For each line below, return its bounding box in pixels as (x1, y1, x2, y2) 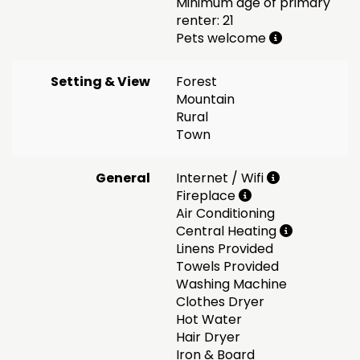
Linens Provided (176, 239, 273, 258)
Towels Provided (176, 256, 279, 276)
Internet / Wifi (176, 168, 267, 187)
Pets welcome (176, 28, 269, 47)
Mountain (176, 89, 235, 108)
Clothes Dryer (176, 292, 264, 311)
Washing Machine (176, 274, 287, 293)
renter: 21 (176, 10, 234, 30)
